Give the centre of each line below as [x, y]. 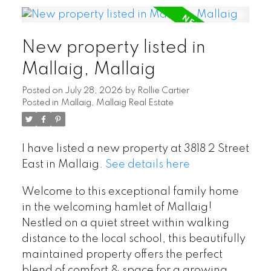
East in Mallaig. [63, 164]
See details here [147, 164]
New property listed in [113, 47]
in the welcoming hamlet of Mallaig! [117, 208]
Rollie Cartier [163, 90]
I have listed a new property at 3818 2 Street [135, 149]
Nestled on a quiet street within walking [125, 224]
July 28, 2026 [93, 90]
